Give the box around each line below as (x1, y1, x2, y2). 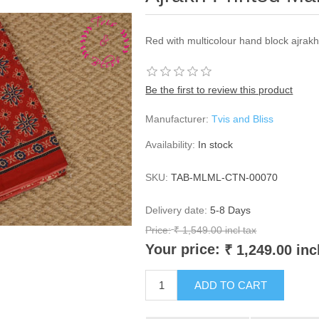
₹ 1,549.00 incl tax (174, 224, 257, 236)
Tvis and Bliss (211, 113, 274, 125)
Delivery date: (145, 204, 208, 216)
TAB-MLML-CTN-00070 (171, 172, 278, 183)
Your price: (145, 241, 221, 257)
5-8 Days (210, 204, 251, 216)
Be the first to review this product (145, 84, 293, 95)
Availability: (145, 139, 196, 150)
